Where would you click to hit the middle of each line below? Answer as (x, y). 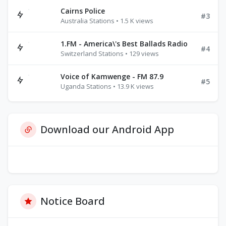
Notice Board (73, 201)
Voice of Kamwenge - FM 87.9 (112, 76)
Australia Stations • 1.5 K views (107, 21)
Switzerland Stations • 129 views (110, 53)
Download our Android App (107, 129)
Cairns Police (83, 11)
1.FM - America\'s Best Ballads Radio (124, 44)
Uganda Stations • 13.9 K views (107, 86)
